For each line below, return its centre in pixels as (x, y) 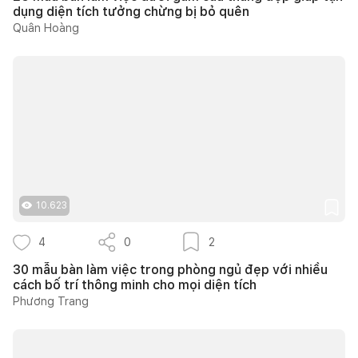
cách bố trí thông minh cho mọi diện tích (135, 284)
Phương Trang (51, 301)
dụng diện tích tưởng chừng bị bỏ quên (131, 11)
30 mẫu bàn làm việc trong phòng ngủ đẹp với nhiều (170, 269)
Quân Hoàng (46, 28)
